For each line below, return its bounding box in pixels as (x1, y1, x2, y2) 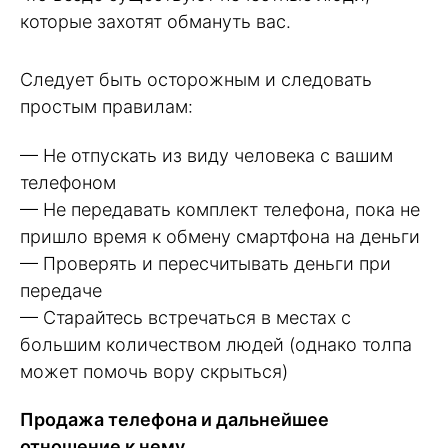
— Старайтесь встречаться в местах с (20, 306, 351, 328)
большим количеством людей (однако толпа (20, 333, 412, 355)
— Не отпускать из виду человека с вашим (20, 144, 393, 166)
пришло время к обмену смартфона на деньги (20, 225, 420, 247)
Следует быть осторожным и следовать (20, 69, 372, 91)
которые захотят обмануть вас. (20, 10, 291, 32)
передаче (20, 279, 102, 301)
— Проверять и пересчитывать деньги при (20, 252, 391, 274)
